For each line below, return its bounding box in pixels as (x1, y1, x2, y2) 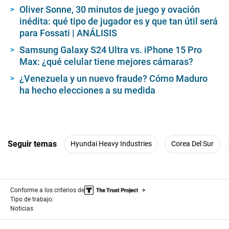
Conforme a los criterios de (10, 186, 84, 194)
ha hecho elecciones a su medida (19, 84, 155, 96)
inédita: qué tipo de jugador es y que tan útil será (19, 15, 218, 27)
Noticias (10, 204, 33, 212)
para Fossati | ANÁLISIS (19, 27, 117, 38)
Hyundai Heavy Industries (71, 140, 152, 148)
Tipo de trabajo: (10, 195, 54, 203)
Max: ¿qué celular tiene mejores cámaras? (19, 56, 193, 67)
